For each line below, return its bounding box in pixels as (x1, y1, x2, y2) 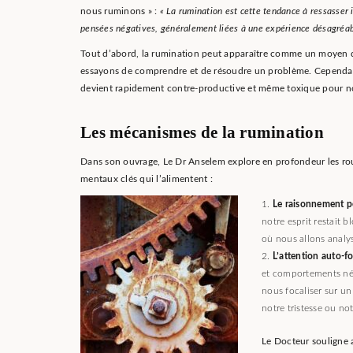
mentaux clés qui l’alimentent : (80, 174, 213, 184)
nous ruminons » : (80, 6, 160, 17)
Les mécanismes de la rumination (80, 122, 324, 142)
